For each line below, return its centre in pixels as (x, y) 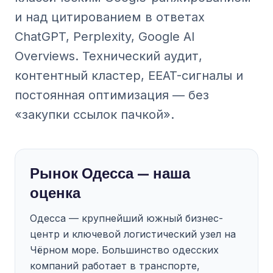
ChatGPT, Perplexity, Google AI (105, 37)
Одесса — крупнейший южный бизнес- (126, 218)
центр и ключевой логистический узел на (133, 234)
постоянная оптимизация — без (112, 95)
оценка (55, 193)
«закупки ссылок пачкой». (94, 115)
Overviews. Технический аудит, (108, 56)
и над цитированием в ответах (110, 17)
